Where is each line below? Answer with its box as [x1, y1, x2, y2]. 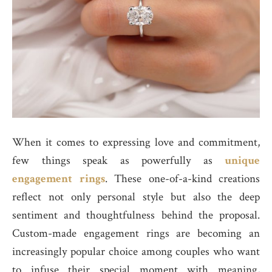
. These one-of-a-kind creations [104, 171, 260, 186]
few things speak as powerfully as [12, 153, 212, 168]
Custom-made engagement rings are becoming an [12, 226, 260, 241]
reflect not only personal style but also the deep [12, 189, 260, 205]
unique [212, 153, 260, 168]
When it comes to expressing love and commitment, [12, 135, 260, 150]
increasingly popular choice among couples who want [12, 244, 260, 259]
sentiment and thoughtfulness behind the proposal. [12, 208, 260, 223]
